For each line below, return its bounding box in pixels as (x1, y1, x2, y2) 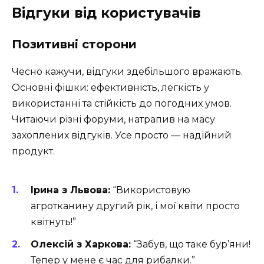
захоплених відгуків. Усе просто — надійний (12, 130, 232, 141)
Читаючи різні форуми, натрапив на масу (12, 114, 215, 126)
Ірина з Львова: (31, 184, 110, 196)
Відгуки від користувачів (12, 5, 201, 22)
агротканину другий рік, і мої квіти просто (31, 200, 240, 212)
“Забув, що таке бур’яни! (131, 238, 250, 250)
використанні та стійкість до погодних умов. (12, 98, 232, 110)
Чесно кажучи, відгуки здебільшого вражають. (12, 66, 243, 78)
